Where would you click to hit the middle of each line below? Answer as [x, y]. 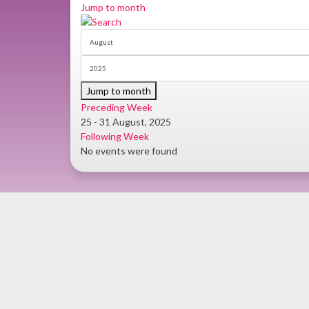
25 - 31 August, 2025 [126, 122]
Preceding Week [117, 107]
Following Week [115, 136]
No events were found [129, 151]
